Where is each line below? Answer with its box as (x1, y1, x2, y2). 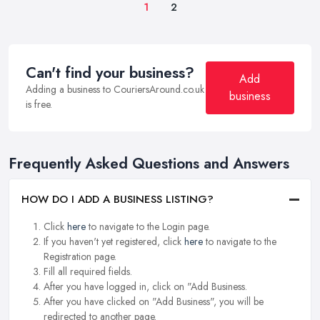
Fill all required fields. (44, 264, 132, 279)
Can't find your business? (26, 62, 194, 84)
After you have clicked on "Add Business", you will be (44, 294, 264, 309)
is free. (26, 97, 52, 112)
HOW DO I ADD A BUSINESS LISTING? (21, 191, 214, 208)
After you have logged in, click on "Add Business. (44, 279, 247, 294)
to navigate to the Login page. (86, 219, 210, 234)
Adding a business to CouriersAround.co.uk (26, 82, 204, 97)
